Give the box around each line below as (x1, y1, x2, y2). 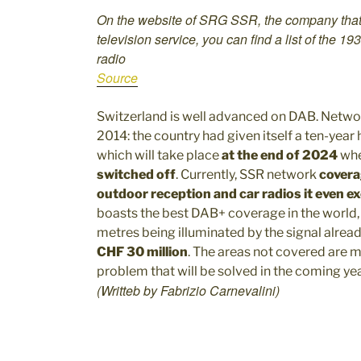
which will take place (97, 147, 222, 163)
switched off (97, 167, 176, 182)
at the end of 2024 (222, 147, 338, 163)
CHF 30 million (97, 244, 188, 259)
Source (97, 68, 138, 87)
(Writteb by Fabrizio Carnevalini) (97, 281, 280, 300)
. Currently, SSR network (176, 167, 319, 182)
